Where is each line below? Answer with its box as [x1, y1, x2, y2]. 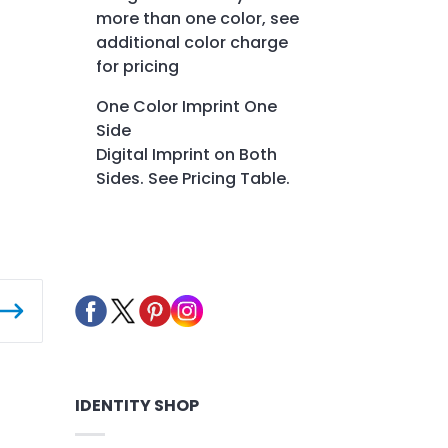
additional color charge [96, 31, 288, 55]
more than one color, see [96, 7, 299, 31]
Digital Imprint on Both [96, 143, 277, 167]
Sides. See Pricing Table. [96, 167, 290, 191]
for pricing [96, 55, 179, 79]
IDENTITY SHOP [74, 394, 199, 418]
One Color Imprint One [96, 95, 277, 119]
